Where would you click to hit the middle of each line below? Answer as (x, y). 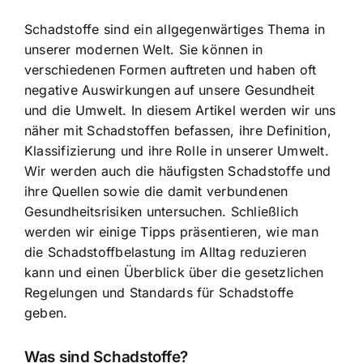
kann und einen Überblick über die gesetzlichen (174, 272)
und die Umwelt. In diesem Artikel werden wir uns (180, 110)
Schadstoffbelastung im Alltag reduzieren (177, 252)
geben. (46, 312)
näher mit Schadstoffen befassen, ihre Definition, (178, 130)
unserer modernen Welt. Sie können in (144, 49)
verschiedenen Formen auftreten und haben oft (171, 69)
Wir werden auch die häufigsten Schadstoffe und (178, 171)
